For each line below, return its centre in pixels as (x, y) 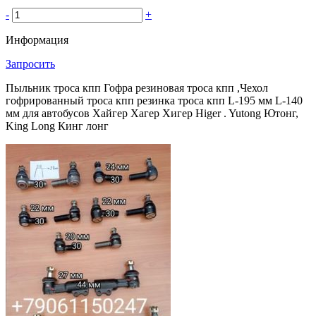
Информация (37, 39)
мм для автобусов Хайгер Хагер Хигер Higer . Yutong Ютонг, (152, 113)
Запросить (30, 63)
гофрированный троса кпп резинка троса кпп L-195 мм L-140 (154, 100)
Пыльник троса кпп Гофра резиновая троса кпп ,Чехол (137, 87)
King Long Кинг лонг (57, 126)
